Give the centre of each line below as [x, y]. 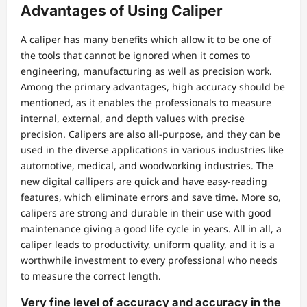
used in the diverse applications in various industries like [152, 150]
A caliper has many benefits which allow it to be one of [146, 40]
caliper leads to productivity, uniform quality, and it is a [148, 245]
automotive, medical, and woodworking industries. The [147, 166]
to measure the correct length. [91, 276]
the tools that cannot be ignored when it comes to [135, 56]
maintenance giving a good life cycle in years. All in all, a [151, 229]
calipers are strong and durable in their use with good [146, 213]
